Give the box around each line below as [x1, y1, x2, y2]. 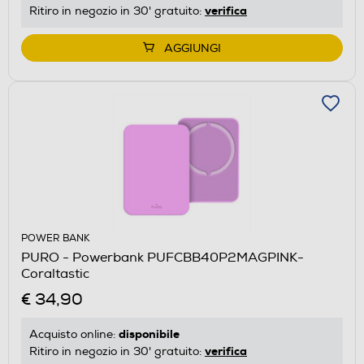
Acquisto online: [29, 327, 119, 341]
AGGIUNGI [164, 41, 221, 55]
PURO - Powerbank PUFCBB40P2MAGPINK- [21, 249, 304, 266]
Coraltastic [21, 265, 89, 282]
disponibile [119, 326, 180, 341]
